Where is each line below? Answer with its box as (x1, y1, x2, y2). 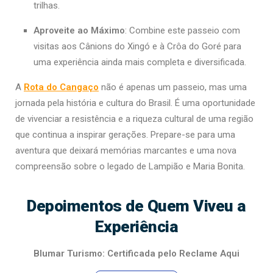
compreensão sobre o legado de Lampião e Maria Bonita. (15, 160, 245, 172)
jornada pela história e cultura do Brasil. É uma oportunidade (15, 97, 255, 108)
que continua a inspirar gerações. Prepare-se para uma (15, 129, 235, 140)
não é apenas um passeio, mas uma (99, 81, 247, 93)
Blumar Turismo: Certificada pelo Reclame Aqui (34, 247, 239, 259)
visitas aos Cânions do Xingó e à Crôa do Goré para (34, 40, 241, 52)
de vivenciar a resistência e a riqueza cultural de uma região (15, 113, 253, 124)
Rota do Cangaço (24, 81, 99, 93)
